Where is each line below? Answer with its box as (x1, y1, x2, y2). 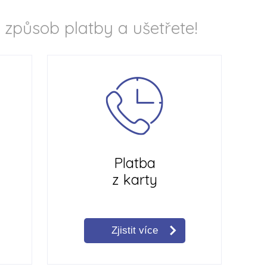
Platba (113, 154, 156, 172)
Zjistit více (111, 225, 158, 236)
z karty (111, 170, 157, 188)
